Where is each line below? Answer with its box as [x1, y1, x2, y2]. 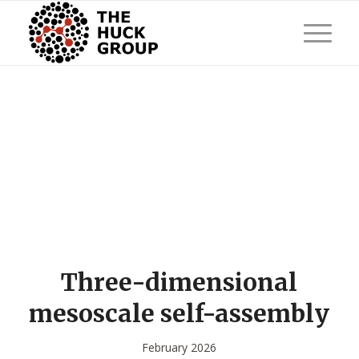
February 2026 [142, 340, 217, 355]
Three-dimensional [61, 267, 298, 297]
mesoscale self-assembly [29, 298, 330, 329]
